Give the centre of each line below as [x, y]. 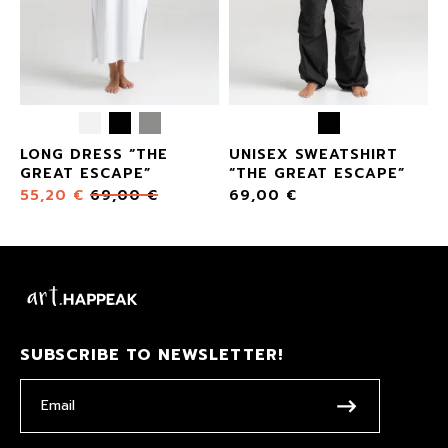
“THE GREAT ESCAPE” [317, 173]
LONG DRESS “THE [94, 154]
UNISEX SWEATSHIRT [313, 154]
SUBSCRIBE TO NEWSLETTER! [151, 354]
